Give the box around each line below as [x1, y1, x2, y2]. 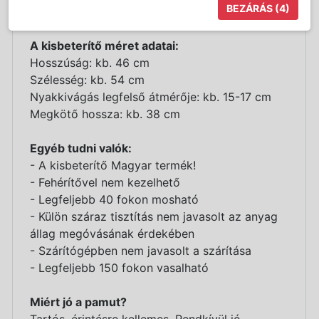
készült [30, 4, 68, 19]
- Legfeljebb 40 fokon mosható [30, 192, 199, 206]
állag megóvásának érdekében [30, 226, 194, 241]
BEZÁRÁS [226, 2, 273, 14]
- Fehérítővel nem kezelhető [30, 174, 180, 189]
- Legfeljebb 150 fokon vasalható [30, 260, 209, 275]
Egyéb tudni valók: [30, 140, 132, 155]
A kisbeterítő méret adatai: [30, 38, 179, 53]
